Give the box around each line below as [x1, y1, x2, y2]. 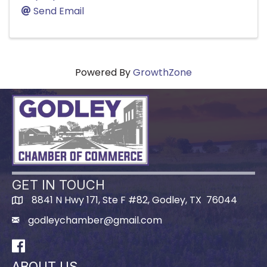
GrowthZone [133, 65, 192, 79]
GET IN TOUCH [12, 176, 105, 193]
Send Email [33, 4, 84, 18]
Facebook [11, 237, 58, 252]
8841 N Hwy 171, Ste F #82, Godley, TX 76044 [32, 193, 237, 207]
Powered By [75, 65, 133, 79]
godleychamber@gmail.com [28, 213, 162, 227]
